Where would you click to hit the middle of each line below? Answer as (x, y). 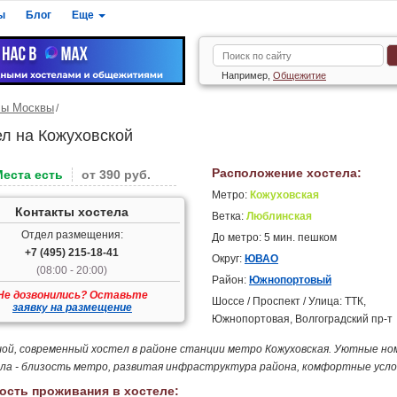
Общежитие (300, 75)
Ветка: (229, 216)
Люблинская (279, 216)
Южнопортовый (290, 280)
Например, (247, 75)
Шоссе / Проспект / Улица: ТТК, (288, 301)
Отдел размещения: (72, 235)
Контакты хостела (72, 212)
